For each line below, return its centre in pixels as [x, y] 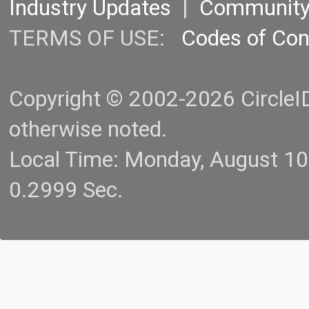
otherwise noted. [88, 130]
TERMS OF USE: [95, 39]
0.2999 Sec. [66, 190]
